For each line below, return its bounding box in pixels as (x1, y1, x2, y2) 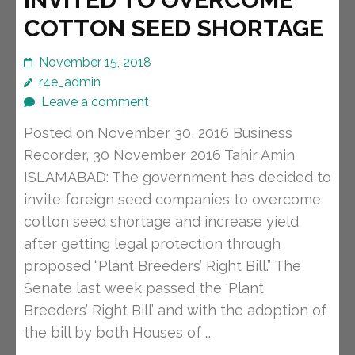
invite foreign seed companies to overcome (24, 191, 321, 208)
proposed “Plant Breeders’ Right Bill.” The (24, 258, 301, 275)
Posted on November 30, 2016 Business (24, 124, 292, 142)
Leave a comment (41, 94, 149, 110)
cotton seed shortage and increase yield (24, 213, 299, 231)
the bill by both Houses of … (24, 324, 211, 342)
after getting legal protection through (24, 235, 281, 253)
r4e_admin (39, 74, 101, 90)
